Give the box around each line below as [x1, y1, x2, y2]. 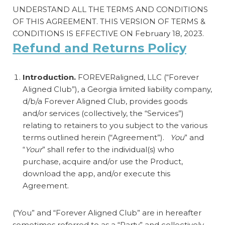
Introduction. [23, 72, 78, 82]
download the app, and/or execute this [23, 168, 170, 178]
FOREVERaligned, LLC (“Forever [78, 72, 199, 82]
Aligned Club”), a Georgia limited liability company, [23, 84, 212, 94]
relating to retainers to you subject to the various [23, 120, 207, 130]
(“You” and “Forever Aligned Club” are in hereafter [13, 207, 201, 217]
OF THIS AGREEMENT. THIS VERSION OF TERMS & [13, 16, 205, 26]
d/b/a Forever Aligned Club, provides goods [23, 96, 187, 106]
